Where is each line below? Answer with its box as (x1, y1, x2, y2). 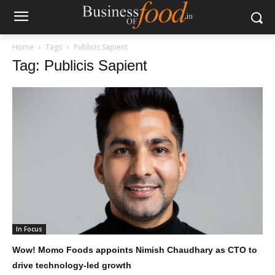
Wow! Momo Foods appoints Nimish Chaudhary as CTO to (12, 245, 257, 255)
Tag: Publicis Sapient (12, 57, 147, 74)
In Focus (16, 225, 42, 234)
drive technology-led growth (12, 260, 131, 271)
